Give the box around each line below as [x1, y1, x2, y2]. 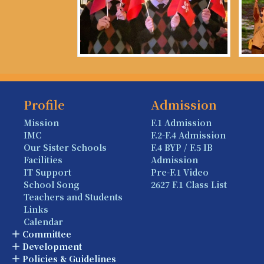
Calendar [24, 215, 63, 227]
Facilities [24, 153, 62, 166]
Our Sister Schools [24, 141, 107, 153]
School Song [24, 178, 80, 190]
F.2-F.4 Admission [150, 128, 226, 141]
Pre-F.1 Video [150, 166, 209, 178]
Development [22, 240, 82, 252]
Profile [24, 95, 65, 113]
